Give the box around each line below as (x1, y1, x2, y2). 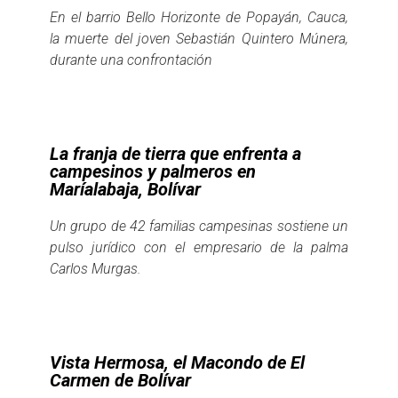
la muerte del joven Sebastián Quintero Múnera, (50, 29, 348, 47)
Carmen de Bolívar (50, 369, 191, 391)
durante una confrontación (50, 51, 212, 68)
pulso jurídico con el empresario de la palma (50, 238, 348, 256)
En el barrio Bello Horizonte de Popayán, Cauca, (50, 8, 348, 26)
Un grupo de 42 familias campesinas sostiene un (50, 217, 348, 235)
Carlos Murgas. (50, 259, 141, 277)
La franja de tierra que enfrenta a (50, 142, 301, 164)
